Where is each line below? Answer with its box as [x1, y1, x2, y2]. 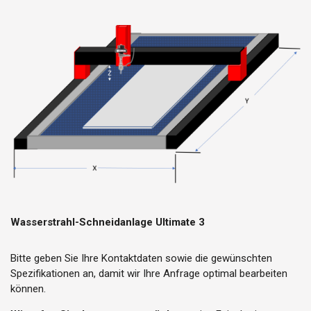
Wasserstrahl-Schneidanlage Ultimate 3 [10, 216, 205, 229]
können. [10, 283, 46, 296]
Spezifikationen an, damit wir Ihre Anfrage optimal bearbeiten [10, 267, 287, 280]
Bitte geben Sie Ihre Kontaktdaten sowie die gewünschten [10, 252, 272, 265]
